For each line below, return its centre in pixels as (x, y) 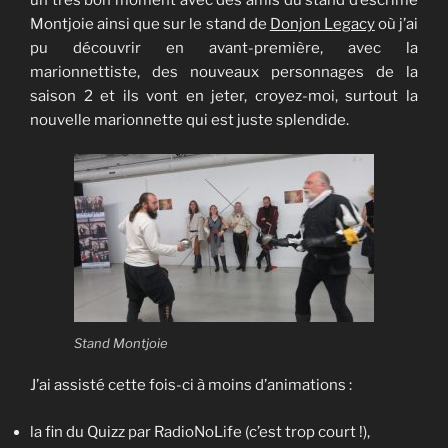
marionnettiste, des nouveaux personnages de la (224, 71)
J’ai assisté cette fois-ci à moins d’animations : (191, 385)
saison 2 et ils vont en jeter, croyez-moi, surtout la (224, 95)
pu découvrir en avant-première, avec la (224, 47)
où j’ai (396, 23)
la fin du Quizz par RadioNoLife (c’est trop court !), (200, 431)
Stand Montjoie (121, 342)
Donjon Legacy (322, 23)
